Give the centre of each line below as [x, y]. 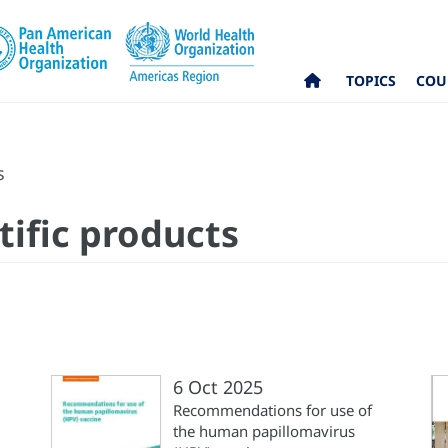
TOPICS [371, 81]
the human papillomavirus [264, 431]
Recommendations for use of [272, 410]
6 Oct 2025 [218, 387]
